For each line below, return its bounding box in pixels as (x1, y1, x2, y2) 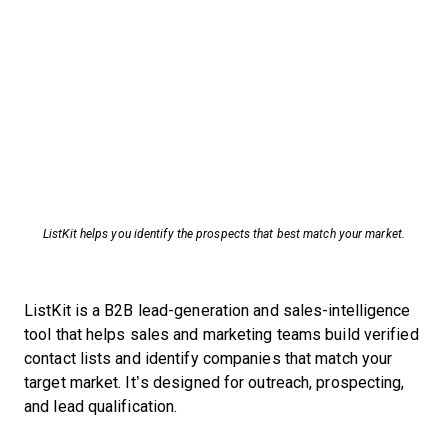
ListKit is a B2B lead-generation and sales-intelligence (24, 302, 411, 319)
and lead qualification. (24, 398, 178, 415)
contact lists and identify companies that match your (24, 350, 393, 367)
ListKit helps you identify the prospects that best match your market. (43, 227, 405, 241)
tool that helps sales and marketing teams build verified (24, 326, 419, 343)
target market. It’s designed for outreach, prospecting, (24, 374, 405, 391)
